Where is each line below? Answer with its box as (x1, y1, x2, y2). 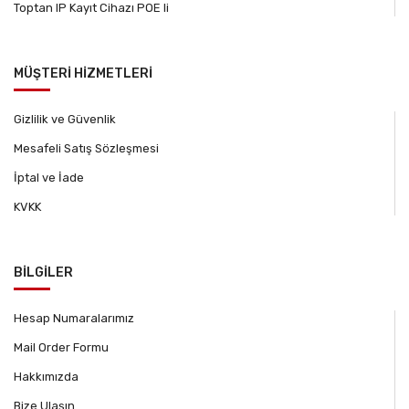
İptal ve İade (14, 171, 84, 185)
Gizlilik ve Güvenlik (14, 112, 116, 127)
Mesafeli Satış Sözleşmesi (14, 142, 159, 156)
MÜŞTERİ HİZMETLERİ (14, 66, 152, 82)
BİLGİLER (14, 265, 73, 281)
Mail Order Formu (14, 341, 109, 355)
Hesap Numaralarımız (14, 311, 134, 326)
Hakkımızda (14, 370, 79, 384)
